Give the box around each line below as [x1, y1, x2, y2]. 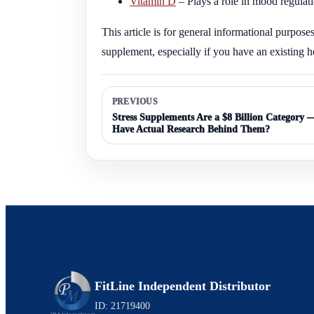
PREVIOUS [112, 96, 158, 107]
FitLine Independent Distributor [95, 278, 271, 293]
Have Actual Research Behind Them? [112, 123, 270, 135]
